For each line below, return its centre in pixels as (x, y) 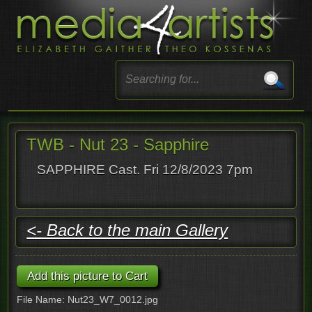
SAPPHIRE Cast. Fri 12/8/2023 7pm (145, 169)
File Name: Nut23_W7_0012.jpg (88, 299)
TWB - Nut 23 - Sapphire (118, 144)
